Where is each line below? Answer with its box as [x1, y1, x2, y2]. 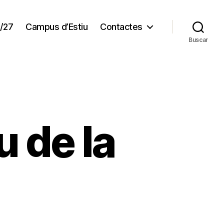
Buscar [188, 36, 208, 43]
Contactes [100, 21, 142, 32]
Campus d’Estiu [25, 21, 88, 32]
